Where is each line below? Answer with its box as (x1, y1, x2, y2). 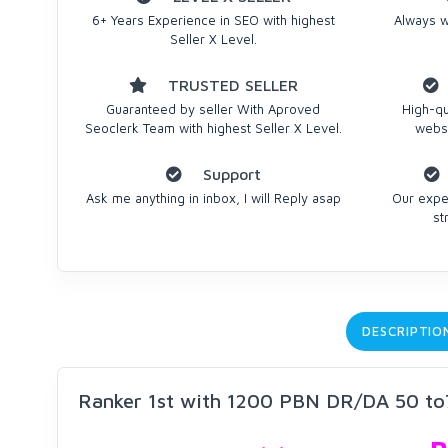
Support (197, 165, 261, 183)
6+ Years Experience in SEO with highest (91, 12, 335, 28)
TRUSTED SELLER (162, 76, 298, 94)
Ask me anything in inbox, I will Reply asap (85, 190, 341, 206)
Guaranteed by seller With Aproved (106, 101, 321, 117)
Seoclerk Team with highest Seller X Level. (84, 120, 342, 136)
